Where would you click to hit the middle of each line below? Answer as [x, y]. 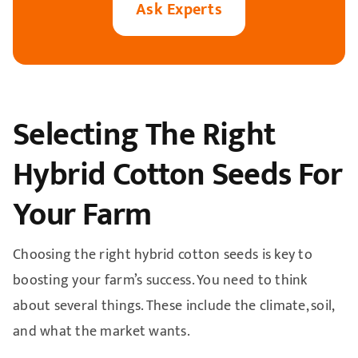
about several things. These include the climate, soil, [173, 306]
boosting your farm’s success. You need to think [160, 281]
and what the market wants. [101, 332]
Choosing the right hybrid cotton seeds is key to [162, 255]
